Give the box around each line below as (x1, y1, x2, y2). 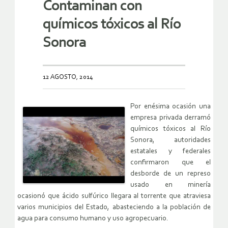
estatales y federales (130, 148, 211, 156)
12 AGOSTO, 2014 (43, 74, 93, 81)
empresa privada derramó (130, 114, 211, 122)
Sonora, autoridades (130, 136, 211, 145)
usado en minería (130, 181, 211, 189)
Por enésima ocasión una (130, 103, 211, 111)
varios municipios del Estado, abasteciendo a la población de (17, 204, 211, 212)
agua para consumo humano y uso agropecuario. (17, 215, 170, 223)
